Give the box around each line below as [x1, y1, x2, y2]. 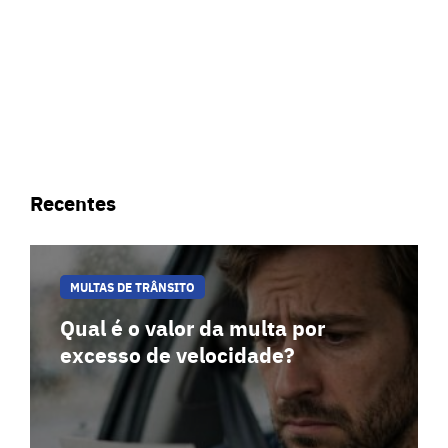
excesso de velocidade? [60, 338, 295, 369]
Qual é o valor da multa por [60, 311, 325, 342]
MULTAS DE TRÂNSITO [70, 277, 195, 296]
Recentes [30, 187, 116, 217]
